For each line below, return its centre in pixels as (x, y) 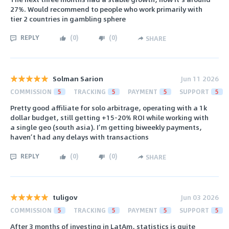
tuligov (65, 197)
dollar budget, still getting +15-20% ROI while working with (109, 118)
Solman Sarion (78, 78)
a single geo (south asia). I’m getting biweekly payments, (106, 127)
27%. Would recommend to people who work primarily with (106, 9)
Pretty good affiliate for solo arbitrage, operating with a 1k (109, 108)
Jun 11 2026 (200, 78)
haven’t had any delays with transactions (79, 137)
